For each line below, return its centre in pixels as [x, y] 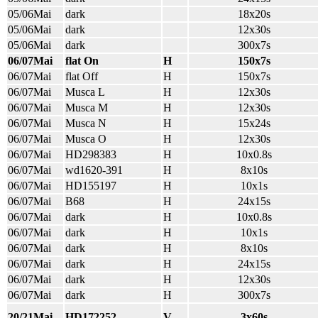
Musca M [87, 108]
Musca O [86, 139]
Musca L [85, 92]
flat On [82, 61]
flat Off [82, 76]
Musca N [86, 123]
